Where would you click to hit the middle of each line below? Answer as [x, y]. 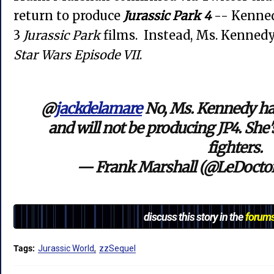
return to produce [68, 16]
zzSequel [117, 249]
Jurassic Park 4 [167, 16]
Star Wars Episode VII [76, 55]
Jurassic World [66, 249]
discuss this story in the [194, 217]
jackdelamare [98, 109]
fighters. [235, 148]
